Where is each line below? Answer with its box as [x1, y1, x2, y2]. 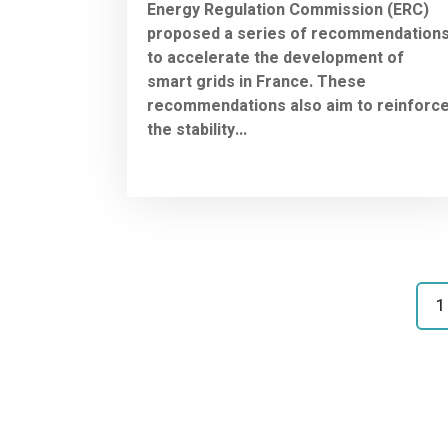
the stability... [147, 117, 247, 142]
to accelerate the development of [147, 45, 404, 70]
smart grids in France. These [147, 69, 366, 94]
